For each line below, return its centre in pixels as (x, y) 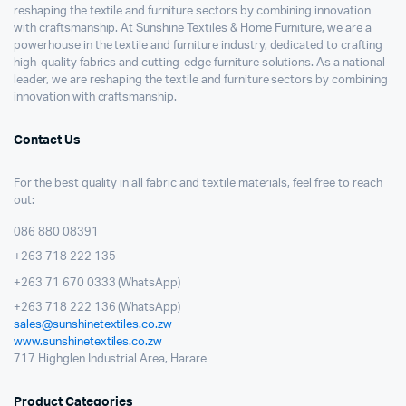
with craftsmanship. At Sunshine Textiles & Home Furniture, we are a (193, 28)
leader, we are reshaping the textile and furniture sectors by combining (201, 80)
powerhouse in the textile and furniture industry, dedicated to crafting (198, 45)
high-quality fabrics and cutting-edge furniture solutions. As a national (199, 63)
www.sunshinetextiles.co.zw (88, 342)
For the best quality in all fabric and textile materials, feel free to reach (198, 183)
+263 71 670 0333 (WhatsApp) (97, 283)
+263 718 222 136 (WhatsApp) (97, 307)
